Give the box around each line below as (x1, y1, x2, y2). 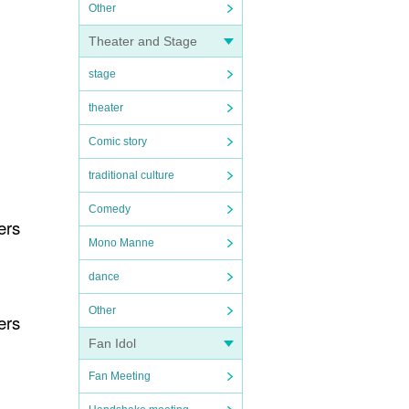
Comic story (89, 135, 147, 148)
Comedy (89, 203, 131, 215)
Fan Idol (89, 336, 136, 351)
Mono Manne (89, 236, 154, 249)
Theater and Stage (89, 34, 197, 48)
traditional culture (89, 169, 174, 182)
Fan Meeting (89, 370, 151, 383)
